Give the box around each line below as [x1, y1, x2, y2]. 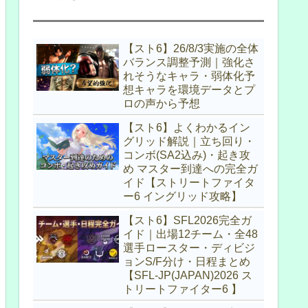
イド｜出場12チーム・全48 [123, 228, 258, 240]
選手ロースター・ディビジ [123, 241, 255, 254]
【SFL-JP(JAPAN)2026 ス [123, 269, 252, 281]
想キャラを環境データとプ [123, 83, 255, 96]
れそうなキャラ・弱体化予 [123, 69, 255, 82]
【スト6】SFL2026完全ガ [123, 214, 252, 226]
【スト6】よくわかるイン [123, 121, 250, 133]
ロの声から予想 [123, 97, 200, 109]
